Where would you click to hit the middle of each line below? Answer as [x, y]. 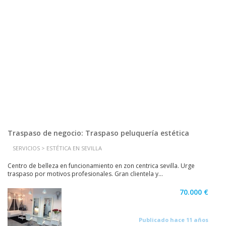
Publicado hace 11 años [174, 220]
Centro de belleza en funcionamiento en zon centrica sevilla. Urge [101, 166]
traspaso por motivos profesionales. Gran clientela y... [85, 174]
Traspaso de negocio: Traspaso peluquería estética [98, 133]
